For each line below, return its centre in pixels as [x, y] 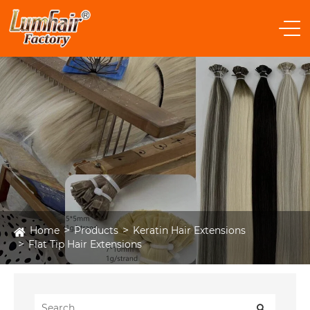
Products [96, 230]
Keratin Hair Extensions [189, 230]
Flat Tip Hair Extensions [85, 244]
